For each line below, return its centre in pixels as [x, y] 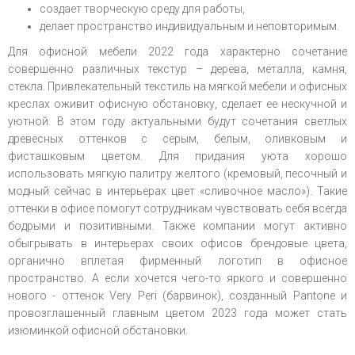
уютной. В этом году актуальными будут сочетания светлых [177, 122]
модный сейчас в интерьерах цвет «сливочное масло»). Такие [177, 191]
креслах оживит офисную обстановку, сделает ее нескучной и [177, 104]
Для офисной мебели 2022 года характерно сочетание [177, 52]
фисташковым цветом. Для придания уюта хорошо [177, 157]
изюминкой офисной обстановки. [98, 331]
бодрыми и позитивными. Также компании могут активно [177, 226]
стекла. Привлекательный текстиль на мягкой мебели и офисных [177, 87]
